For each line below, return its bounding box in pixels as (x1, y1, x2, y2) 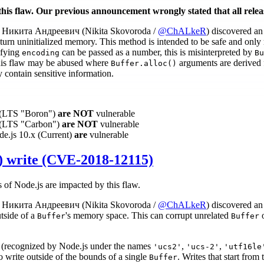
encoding (22, 48, 60, 57)
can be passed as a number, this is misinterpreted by (60, 47, 255, 57)
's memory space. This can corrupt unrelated (65, 210, 231, 220)
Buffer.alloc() (111, 58, 177, 68)
